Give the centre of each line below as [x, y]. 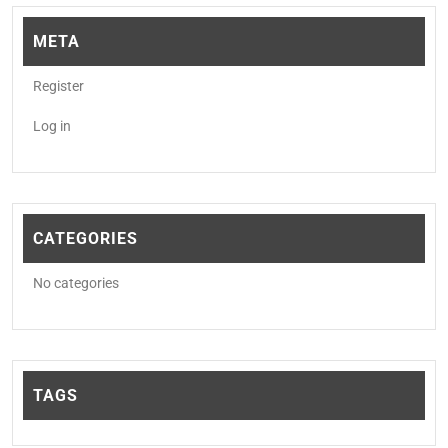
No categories [76, 283]
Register [58, 86]
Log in [52, 126]
